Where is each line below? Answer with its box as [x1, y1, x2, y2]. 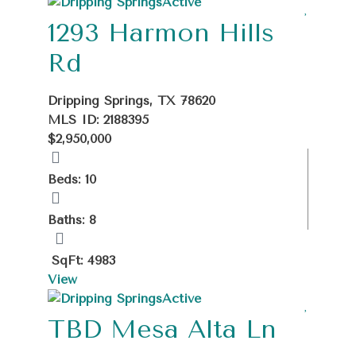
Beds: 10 [48, 171, 96, 187]
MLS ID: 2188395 [48, 111, 149, 127]
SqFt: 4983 [52, 252, 115, 268]
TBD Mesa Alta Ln [48, 314, 277, 344]
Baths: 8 [48, 211, 96, 227]
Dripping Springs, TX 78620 [48, 92, 215, 108]
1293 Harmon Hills [48, 17, 274, 48]
